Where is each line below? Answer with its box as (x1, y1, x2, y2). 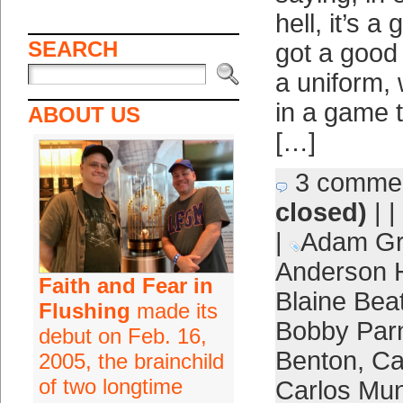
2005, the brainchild (38, 349, 224, 373)
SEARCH (27, 37, 118, 61)
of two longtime (38, 374, 183, 399)
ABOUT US (27, 103, 140, 127)
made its (130, 299, 218, 323)
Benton (274, 346, 357, 375)
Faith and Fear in (38, 273, 213, 298)
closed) (274, 198, 367, 227)
